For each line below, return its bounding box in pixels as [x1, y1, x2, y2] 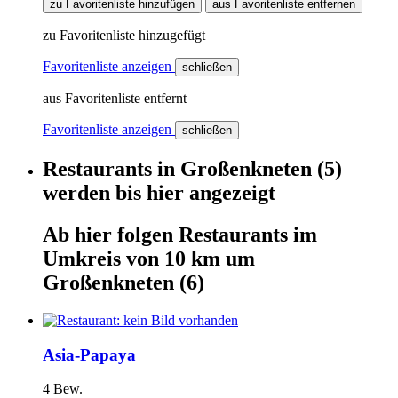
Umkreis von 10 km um [43, 246, 255, 270]
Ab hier [43, 222, 117, 246]
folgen [117, 222, 179, 246]
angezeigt [184, 181, 275, 205]
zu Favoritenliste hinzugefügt [43, 28, 205, 44]
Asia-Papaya [43, 345, 136, 364]
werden [43, 181, 115, 205]
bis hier [115, 181, 184, 205]
